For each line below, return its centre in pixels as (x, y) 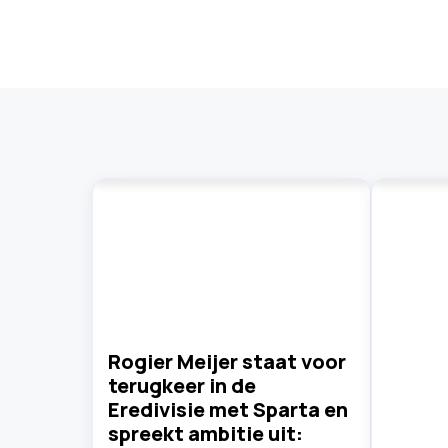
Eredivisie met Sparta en (228, 409)
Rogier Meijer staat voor (227, 361)
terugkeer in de (182, 385)
